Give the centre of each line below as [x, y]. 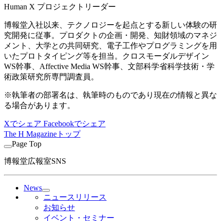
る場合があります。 [39, 106]
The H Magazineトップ [42, 134]
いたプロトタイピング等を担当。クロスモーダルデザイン [107, 56]
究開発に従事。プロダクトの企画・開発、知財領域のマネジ [110, 36]
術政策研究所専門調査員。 [51, 77]
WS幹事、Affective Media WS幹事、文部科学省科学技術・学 [109, 67]
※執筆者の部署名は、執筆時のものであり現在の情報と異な [110, 95]
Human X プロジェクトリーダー [60, 7]
